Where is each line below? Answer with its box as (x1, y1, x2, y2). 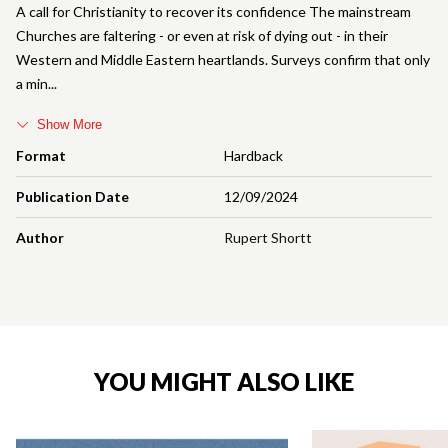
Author (16, 228, 64, 246)
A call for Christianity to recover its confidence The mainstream (16, 2, 411, 20)
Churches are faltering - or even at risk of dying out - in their (16, 26, 388, 44)
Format (16, 146, 66, 164)
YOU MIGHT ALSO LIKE (94, 366, 354, 396)
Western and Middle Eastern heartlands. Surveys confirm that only (16, 50, 430, 68)
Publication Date (16, 187, 129, 205)
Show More (37, 116, 102, 132)
